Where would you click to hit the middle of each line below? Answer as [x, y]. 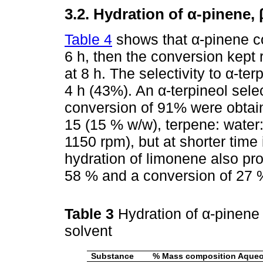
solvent [90, 231]
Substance [112, 256]
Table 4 [88, 39]
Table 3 [91, 214]
